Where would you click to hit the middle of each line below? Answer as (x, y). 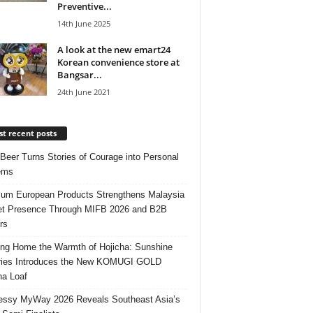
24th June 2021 (83, 92)
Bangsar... (79, 74)
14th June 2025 (83, 23)
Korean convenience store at (118, 62)
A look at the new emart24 (114, 49)
